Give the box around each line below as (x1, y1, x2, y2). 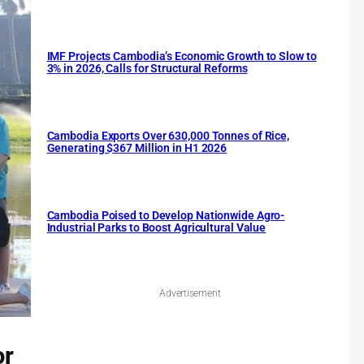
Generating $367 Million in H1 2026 (46, 141, 227, 155)
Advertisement (159, 288, 221, 300)
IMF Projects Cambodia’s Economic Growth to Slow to (46, 50, 317, 63)
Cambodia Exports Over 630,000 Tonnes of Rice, (46, 129, 290, 143)
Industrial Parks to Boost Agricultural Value (46, 221, 266, 235)
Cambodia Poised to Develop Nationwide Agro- (46, 209, 285, 223)
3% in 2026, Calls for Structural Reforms (46, 62, 248, 76)
